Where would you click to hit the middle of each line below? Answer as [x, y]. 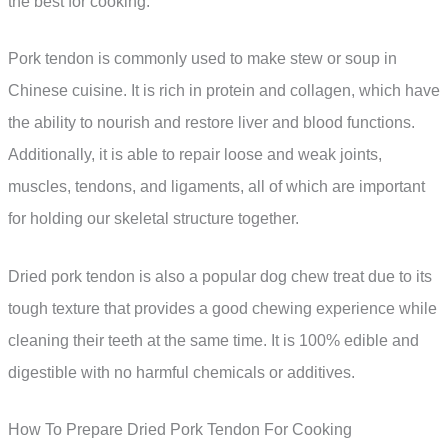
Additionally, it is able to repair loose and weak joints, [195, 155]
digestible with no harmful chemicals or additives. [181, 372]
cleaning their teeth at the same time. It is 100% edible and [213, 340]
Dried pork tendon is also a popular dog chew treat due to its [220, 276]
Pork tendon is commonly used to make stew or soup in [202, 59]
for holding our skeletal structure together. [153, 219]
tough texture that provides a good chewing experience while [222, 308]
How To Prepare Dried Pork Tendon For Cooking [180, 430]
